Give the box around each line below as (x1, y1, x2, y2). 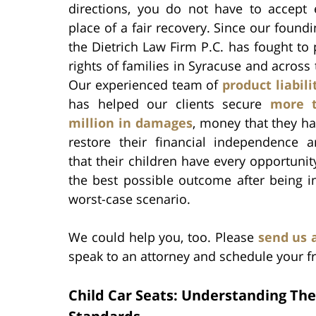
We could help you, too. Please (68, 228, 258, 245)
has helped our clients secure (68, 95, 270, 112)
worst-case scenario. (68, 190, 190, 207)
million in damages (68, 114, 193, 131)
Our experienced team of (68, 75, 223, 93)
